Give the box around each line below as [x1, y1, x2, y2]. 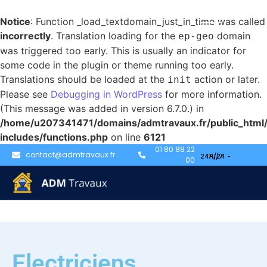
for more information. [162, 88, 262, 100]
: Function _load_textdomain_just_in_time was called [30, 15, 265, 27]
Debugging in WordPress [51, 88, 162, 100]
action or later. [191, 73, 260, 85]
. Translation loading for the [51, 30, 178, 42]
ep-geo [178, 30, 214, 42]
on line [108, 131, 144, 143]
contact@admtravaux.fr [25, 150, 115, 160]
